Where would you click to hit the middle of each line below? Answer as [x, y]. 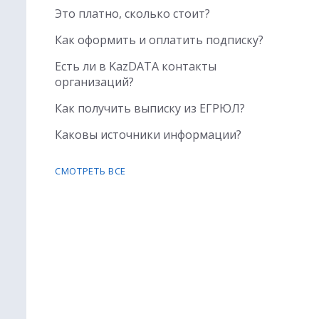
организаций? [94, 82]
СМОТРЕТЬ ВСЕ [90, 171]
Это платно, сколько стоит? [132, 14]
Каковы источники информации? [148, 135]
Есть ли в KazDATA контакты [136, 66]
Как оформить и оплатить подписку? [159, 40]
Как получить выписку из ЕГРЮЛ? [150, 108]
